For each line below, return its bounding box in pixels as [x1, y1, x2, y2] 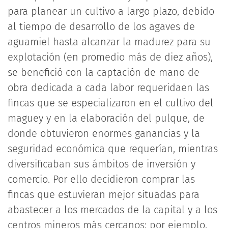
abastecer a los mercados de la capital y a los [8, 204, 217, 216]
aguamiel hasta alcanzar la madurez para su [8, 36, 211, 48]
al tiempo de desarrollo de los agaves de [8, 20, 195, 33]
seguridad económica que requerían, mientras [8, 142, 218, 155]
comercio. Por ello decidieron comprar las [8, 173, 195, 185]
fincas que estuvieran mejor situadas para [8, 188, 199, 201]
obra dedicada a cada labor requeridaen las [8, 81, 209, 94]
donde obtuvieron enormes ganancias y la [8, 127, 200, 139]
